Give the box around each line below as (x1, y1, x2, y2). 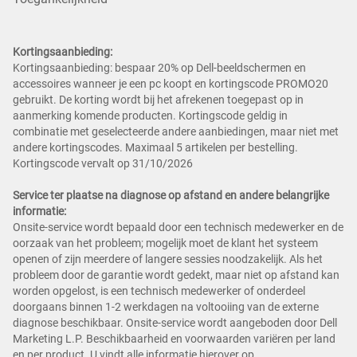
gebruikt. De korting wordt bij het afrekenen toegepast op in (13, 93, 304, 107)
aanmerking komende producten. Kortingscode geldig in (13, 109, 288, 123)
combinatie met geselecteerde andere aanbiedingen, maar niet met (13, 125, 339, 139)
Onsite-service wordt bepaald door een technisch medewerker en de (13, 221, 343, 234)
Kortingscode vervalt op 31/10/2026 (13, 157, 193, 171)
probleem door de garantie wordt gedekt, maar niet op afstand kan (13, 269, 339, 282)
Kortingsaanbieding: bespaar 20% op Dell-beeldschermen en (13, 61, 306, 75)
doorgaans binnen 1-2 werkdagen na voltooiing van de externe (13, 300, 319, 314)
